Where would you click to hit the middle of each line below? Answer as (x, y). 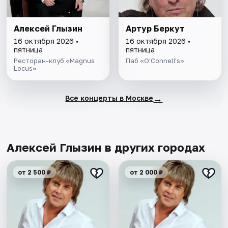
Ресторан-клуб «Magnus (54, 60)
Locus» (25, 68)
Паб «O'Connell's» (155, 60)
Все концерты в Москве (109, 98)
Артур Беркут (155, 28)
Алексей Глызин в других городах (106, 147)
